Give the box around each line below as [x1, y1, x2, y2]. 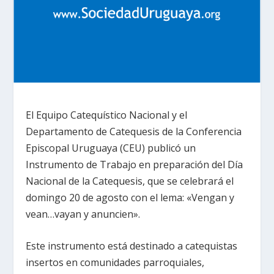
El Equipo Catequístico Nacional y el [26, 108, 188, 122]
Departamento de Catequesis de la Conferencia [26, 124, 242, 138]
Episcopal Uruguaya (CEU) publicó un [26, 141, 196, 155]
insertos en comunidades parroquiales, [26, 256, 205, 270]
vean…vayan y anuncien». [26, 207, 141, 221]
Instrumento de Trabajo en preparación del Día [26, 157, 243, 171]
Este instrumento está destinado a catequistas [26, 239, 238, 253]
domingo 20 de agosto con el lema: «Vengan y [26, 190, 235, 204]
